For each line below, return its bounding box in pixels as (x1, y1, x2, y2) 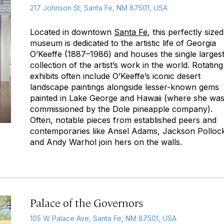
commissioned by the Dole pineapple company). (30, 104, 212, 114)
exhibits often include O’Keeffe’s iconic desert (30, 71, 200, 81)
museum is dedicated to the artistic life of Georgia (30, 38, 216, 48)
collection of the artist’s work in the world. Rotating (30, 60, 223, 70)
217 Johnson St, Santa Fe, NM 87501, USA (30, 3, 167, 12)
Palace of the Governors (30, 195, 143, 209)
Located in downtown (30, 27, 114, 37)
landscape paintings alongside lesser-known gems (30, 82, 219, 92)
